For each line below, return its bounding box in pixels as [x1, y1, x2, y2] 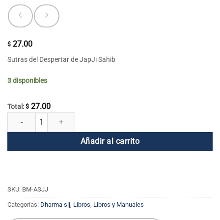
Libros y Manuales [93, 200, 144, 208]
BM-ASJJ [22, 185, 48, 193]
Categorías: [7, 200, 40, 208]
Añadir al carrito [80, 136, 140, 146]
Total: [7, 102, 26, 110]
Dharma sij [40, 200, 70, 208]
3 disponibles [7, 76, 47, 84]
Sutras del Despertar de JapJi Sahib [7, 55, 115, 64]
